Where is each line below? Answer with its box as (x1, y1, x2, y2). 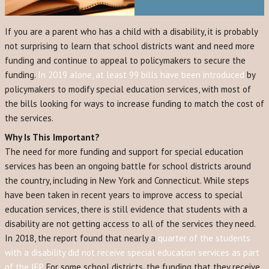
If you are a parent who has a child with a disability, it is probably (5, 26, 258, 37)
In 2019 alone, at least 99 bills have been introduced (38, 69, 244, 80)
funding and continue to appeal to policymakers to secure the (5, 55, 246, 66)
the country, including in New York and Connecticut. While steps (5, 175, 249, 186)
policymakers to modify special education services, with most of (5, 83, 251, 95)
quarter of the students (158, 232, 250, 244)
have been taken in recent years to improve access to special (5, 189, 243, 201)
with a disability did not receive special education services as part (5, 247, 259, 258)
